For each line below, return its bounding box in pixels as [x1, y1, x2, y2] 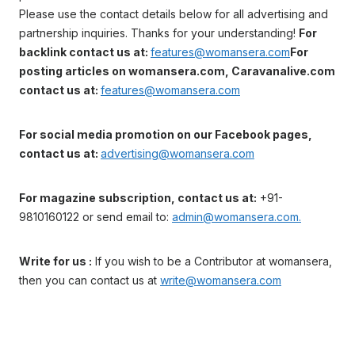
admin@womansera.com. [172, 209, 301, 223]
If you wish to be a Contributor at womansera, [92, 254, 332, 268]
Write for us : [19, 254, 92, 268]
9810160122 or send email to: [19, 209, 172, 223]
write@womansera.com [160, 273, 281, 287]
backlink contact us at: [19, 44, 151, 59]
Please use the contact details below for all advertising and [19, 6, 328, 21]
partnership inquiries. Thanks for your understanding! [19, 25, 299, 40]
